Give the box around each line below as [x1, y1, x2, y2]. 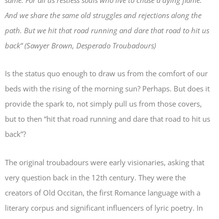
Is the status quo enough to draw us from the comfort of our [5, 68, 208, 79]
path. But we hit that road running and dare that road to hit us [5, 25, 209, 35]
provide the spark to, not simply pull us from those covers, [5, 99, 202, 109]
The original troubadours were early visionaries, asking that [5, 157, 204, 167]
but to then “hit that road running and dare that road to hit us [5, 114, 210, 124]
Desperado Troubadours [76, 41, 154, 50]
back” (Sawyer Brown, [5, 41, 76, 50]
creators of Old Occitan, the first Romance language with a [5, 187, 200, 197]
